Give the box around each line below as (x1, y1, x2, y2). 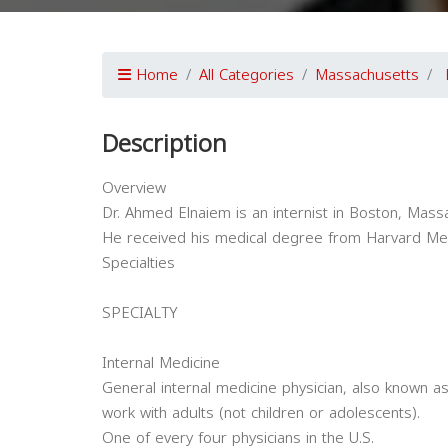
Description (102, 121, 227, 167)
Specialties (102, 249, 175, 277)
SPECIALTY (102, 299, 178, 327)
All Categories (199, 61, 294, 89)
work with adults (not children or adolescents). (102, 399, 420, 427)
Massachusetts (315, 61, 419, 89)
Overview (102, 174, 166, 202)
